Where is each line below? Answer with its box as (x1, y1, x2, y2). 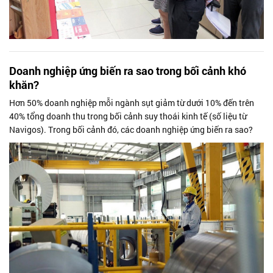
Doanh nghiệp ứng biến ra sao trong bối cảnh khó (9, 63, 246, 79)
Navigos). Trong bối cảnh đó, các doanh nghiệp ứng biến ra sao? (9, 124, 253, 136)
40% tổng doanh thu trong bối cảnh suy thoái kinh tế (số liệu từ (9, 110, 247, 122)
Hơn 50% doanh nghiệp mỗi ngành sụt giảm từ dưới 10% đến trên (9, 97, 254, 109)
